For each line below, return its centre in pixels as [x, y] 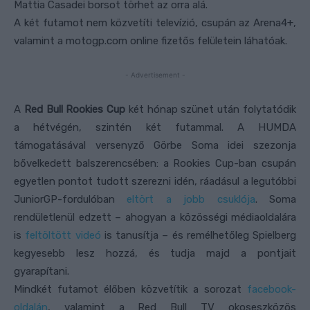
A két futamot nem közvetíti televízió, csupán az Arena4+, [155, 22]
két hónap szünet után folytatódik [211, 109]
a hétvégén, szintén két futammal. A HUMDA [155, 127]
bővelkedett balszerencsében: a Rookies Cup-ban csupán [155, 163]
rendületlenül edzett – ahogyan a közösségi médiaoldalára [155, 217]
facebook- [272, 289]
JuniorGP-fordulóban [71, 199]
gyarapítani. [42, 271]
